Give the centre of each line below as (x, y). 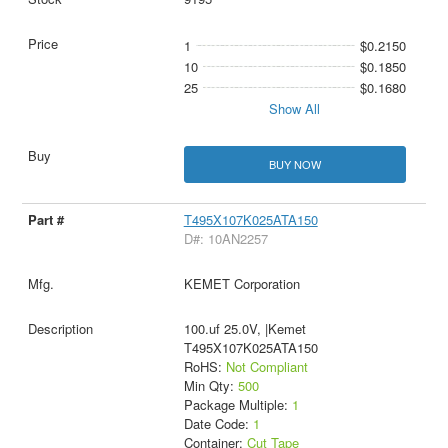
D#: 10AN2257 (225, 239)
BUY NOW (294, 164)
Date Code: (218, 424)
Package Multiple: (237, 405)
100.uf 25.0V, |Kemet (244, 329)
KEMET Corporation (241, 284)
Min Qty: (210, 386)
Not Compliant (266, 367)
